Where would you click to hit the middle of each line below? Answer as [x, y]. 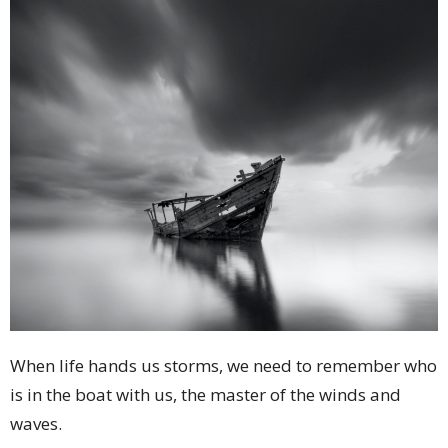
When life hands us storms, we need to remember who [223, 365]
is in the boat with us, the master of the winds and [205, 394]
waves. [36, 423]
